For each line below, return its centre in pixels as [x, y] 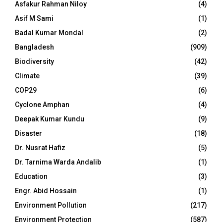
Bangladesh [34, 47]
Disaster [28, 133]
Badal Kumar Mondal [49, 33]
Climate [27, 76]
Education [31, 176]
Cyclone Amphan [42, 105]
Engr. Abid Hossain [46, 191]
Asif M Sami [34, 18]
